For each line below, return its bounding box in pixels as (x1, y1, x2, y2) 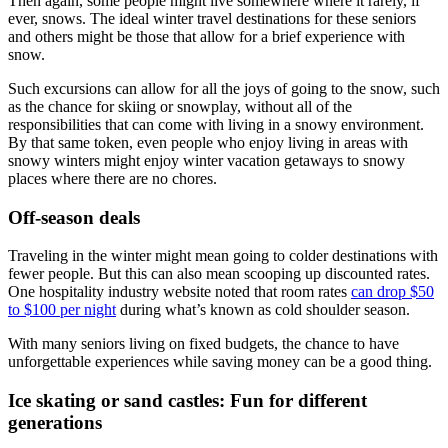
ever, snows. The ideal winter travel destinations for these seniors (8, 9, 416, 27)
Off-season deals (8, 206, 140, 228)
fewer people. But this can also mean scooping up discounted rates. (8, 265, 430, 283)
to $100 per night (8, 301, 116, 319)
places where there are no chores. (8, 169, 217, 187)
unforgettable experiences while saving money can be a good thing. (8, 353, 432, 371)
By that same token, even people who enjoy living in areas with (8, 133, 408, 151)
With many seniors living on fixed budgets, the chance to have (8, 335, 399, 353)
